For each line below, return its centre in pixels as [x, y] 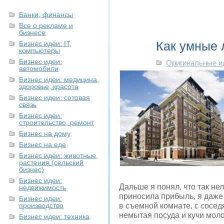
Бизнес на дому [45, 133]
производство [41, 205]
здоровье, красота [49, 86]
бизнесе [32, 32]
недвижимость [42, 187]
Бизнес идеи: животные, [58, 155]
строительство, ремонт [56, 122]
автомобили [39, 68]
